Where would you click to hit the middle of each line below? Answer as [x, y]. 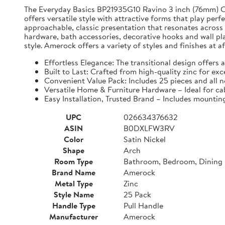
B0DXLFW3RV [149, 128]
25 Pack [137, 194]
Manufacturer [74, 216]
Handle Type [74, 205]
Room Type [74, 161]
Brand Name [74, 172]
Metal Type [74, 183]
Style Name [74, 194]
